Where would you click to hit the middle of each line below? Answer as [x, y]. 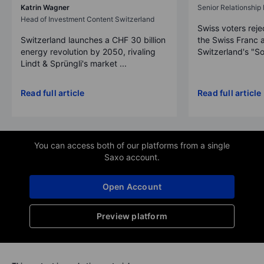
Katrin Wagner [45, 7]
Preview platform [132, 216]
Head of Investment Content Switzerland [88, 19]
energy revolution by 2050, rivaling [88, 51]
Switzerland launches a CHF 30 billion [93, 39]
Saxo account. [132, 157]
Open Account [132, 186]
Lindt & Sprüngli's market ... [74, 63]
